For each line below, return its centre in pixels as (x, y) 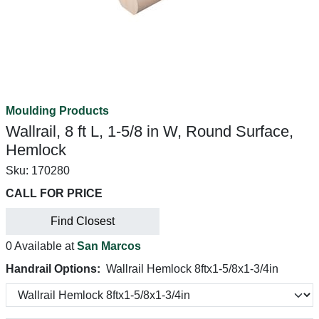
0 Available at (41, 246)
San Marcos (109, 246)
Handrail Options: (53, 269)
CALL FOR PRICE (54, 193)
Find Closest (83, 221)
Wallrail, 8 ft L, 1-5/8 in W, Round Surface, (150, 131)
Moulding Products (57, 111)
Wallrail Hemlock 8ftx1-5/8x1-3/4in (192, 269)
